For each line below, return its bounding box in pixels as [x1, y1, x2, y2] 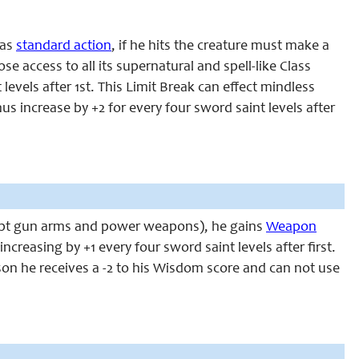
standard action [16, 39, 111, 54]
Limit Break [126, 81, 195, 95]
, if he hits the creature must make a [111, 39, 329, 54]
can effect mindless [195, 81, 315, 95]
